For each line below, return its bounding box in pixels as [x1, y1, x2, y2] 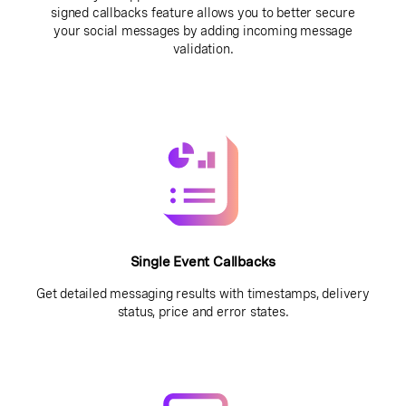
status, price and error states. [117, 304, 289, 319]
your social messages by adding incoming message [53, 23, 353, 38]
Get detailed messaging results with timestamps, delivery [36, 285, 370, 301]
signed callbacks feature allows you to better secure [51, 5, 355, 20]
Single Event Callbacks [130, 254, 276, 269]
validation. [172, 41, 234, 56]
